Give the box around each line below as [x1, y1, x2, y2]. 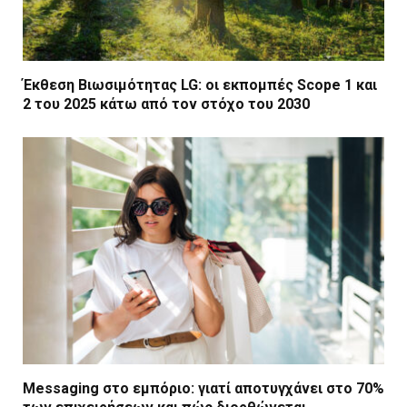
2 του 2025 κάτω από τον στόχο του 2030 [23, 94, 310, 113]
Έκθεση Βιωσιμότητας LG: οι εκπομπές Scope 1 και [23, 75, 377, 94]
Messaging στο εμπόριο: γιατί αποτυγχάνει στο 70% [23, 380, 384, 398]
